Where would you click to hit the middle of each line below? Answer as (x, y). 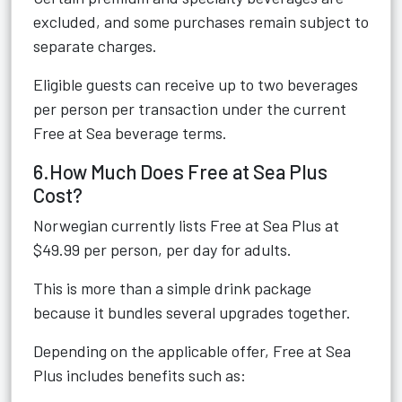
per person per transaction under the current (190, 109)
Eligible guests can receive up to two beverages (196, 84)
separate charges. (95, 46)
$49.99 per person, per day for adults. (162, 249)
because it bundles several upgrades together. (192, 312)
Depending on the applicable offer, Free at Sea (192, 351)
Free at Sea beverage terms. (130, 133)
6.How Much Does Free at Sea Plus (180, 171)
